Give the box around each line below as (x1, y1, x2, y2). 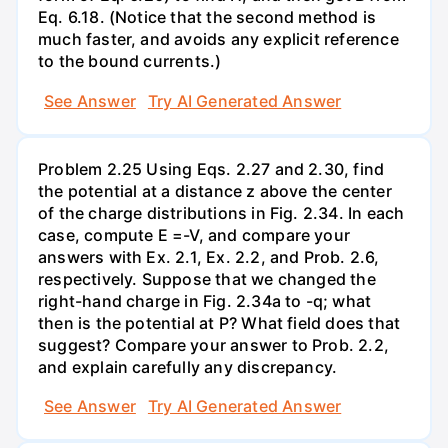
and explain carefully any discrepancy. (38, 356, 338, 377)
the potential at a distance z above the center (38, 180, 392, 201)
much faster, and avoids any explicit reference (38, 29, 399, 50)
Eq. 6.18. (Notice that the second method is (38, 7, 377, 28)
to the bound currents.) (38, 51, 222, 72)
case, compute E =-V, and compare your (38, 224, 351, 245)
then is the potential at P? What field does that (38, 312, 401, 333)
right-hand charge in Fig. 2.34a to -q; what (38, 290, 372, 311)
